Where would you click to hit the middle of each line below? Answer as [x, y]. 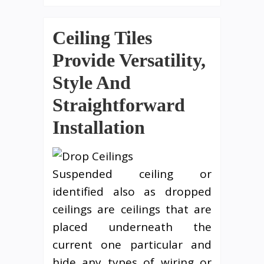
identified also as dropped [132, 191]
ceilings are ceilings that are [132, 209]
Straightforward [119, 105]
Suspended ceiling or [132, 174]
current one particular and [132, 244]
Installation [99, 127]
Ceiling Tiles [102, 37]
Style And [92, 82]
